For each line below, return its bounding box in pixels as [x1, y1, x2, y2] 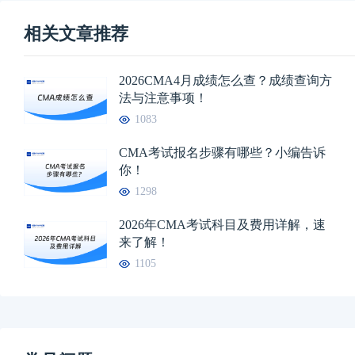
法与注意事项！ [119, 90, 208, 105]
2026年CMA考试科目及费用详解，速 [119, 217, 326, 231]
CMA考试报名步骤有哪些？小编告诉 [119, 145, 326, 159]
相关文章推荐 [24, 23, 128, 44]
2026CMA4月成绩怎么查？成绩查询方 [119, 73, 332, 87]
